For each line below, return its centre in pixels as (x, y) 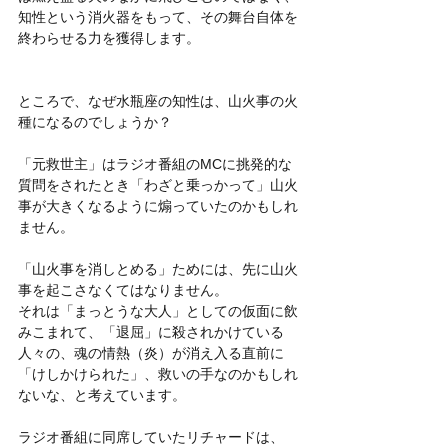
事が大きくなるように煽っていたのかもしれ (158, 205)
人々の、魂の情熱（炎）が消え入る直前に (151, 352)
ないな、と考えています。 (102, 394)
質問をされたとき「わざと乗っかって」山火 (158, 184)
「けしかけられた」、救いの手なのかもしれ (158, 373)
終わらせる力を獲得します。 (109, 37)
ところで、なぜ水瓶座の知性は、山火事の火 (158, 100)
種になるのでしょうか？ (95, 121)
